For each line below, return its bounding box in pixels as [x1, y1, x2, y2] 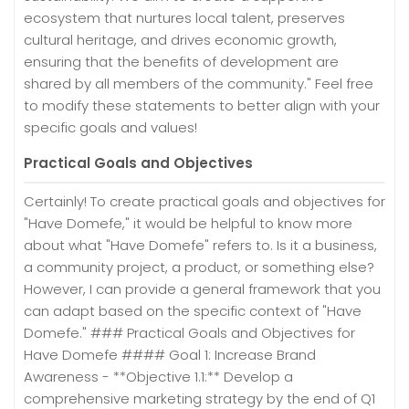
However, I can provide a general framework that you [24, 278, 381, 299]
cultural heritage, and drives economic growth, [24, 29, 337, 49]
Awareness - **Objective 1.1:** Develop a [24, 366, 293, 386]
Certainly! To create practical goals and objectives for [24, 191, 385, 211]
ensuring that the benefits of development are [24, 51, 339, 71]
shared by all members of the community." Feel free [24, 73, 373, 93]
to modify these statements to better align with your [24, 95, 380, 115]
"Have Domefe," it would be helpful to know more [24, 213, 352, 233]
